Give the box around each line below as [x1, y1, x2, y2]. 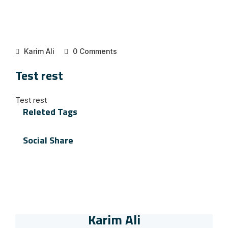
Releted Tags [23, 105, 77, 119]
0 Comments [71, 47, 117, 55]
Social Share [23, 133, 73, 147]
